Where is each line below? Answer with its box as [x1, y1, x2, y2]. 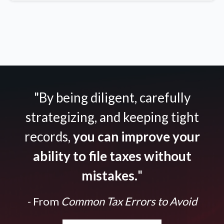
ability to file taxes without [32, 148, 191, 164]
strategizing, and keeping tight [25, 109, 199, 125]
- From [27, 194, 59, 208]
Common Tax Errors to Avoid [58, 194, 197, 208]
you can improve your [70, 128, 200, 145]
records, [24, 128, 70, 145]
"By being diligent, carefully [33, 89, 190, 106]
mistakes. [81, 167, 137, 184]
